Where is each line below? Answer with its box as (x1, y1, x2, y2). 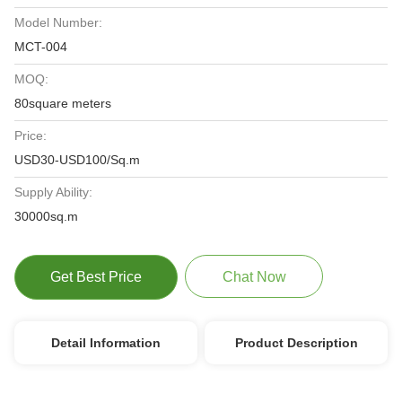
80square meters (14, 96, 111, 110)
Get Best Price (50, 269, 142, 284)
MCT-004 (14, 39, 67, 54)
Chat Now (222, 269, 286, 284)
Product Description (234, 336, 358, 350)
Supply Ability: (14, 185, 92, 199)
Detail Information (50, 336, 161, 350)
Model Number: (14, 15, 102, 30)
